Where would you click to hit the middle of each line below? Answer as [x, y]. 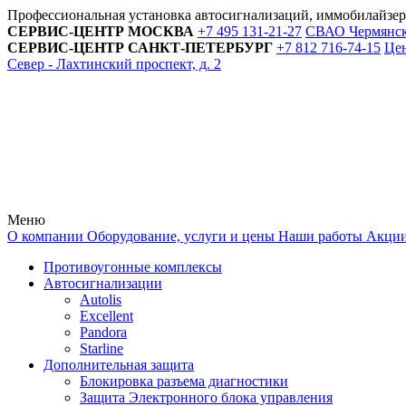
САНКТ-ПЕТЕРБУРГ [200, 48]
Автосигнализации [103, 283]
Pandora [103, 332]
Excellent [106, 316]
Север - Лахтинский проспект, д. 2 [114, 64]
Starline [101, 348]
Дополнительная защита [119, 365]
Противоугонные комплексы [133, 267]
